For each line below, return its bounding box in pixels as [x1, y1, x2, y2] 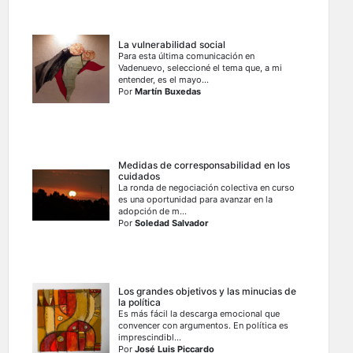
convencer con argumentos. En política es [118, 320, 289, 332]
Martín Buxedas [135, 86, 202, 98]
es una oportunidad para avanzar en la [118, 194, 273, 206]
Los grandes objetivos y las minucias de [118, 285, 297, 298]
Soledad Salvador [135, 217, 210, 229]
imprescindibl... [118, 332, 182, 344]
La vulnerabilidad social [118, 39, 226, 51]
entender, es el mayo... [118, 74, 210, 86]
